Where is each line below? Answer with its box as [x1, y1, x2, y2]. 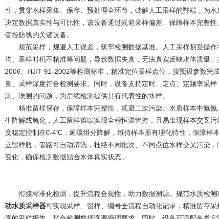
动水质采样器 [5, 202, 46, 210]
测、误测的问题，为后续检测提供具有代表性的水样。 [5, 92, 169, 100]
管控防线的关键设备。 [5, 31, 73, 39]
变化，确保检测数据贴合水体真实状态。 [5, 153, 128, 161]
